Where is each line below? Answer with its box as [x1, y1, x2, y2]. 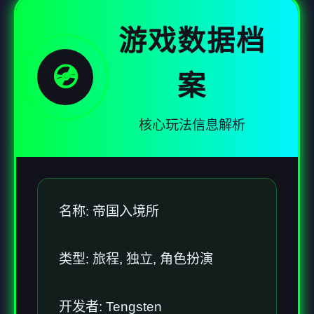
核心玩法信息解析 [139, 117, 245, 132]
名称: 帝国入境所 [59, 203, 159, 219]
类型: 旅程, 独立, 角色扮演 [59, 251, 213, 266]
